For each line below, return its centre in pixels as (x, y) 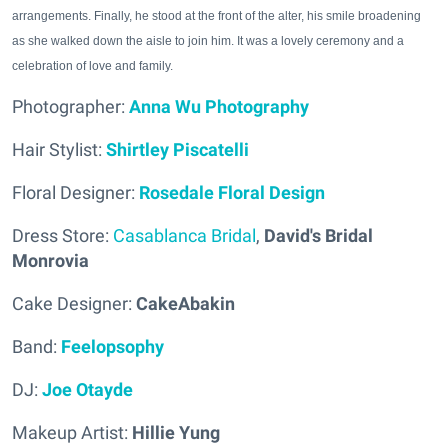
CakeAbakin (183, 303)
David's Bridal (316, 235)
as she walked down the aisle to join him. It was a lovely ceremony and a (208, 41)
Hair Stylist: (57, 149)
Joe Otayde (87, 389)
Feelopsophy (112, 346)
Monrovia (50, 260)
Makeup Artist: (70, 432)
